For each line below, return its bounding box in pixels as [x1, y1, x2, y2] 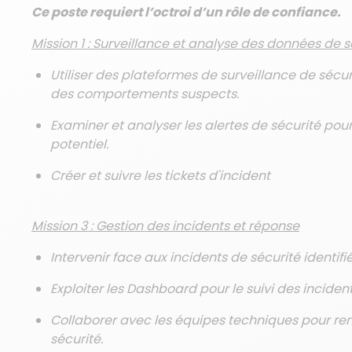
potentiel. [50, 135, 108, 153]
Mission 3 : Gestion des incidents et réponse [31, 217, 299, 235]
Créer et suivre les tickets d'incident [50, 167, 270, 185]
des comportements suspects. [50, 85, 239, 103]
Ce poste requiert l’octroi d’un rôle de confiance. [31, 3, 341, 21]
